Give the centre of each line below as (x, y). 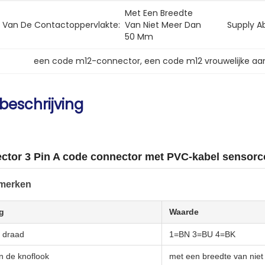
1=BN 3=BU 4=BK (202, 234)
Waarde (184, 212)
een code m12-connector (87, 61)
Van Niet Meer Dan (163, 25)
